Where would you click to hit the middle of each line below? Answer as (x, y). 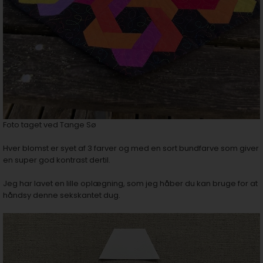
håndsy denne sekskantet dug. (62, 195)
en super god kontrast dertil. (57, 160)
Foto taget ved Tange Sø (50, 125)
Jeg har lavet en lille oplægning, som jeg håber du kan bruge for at (130, 183)
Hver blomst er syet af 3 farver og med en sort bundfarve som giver (131, 148)
